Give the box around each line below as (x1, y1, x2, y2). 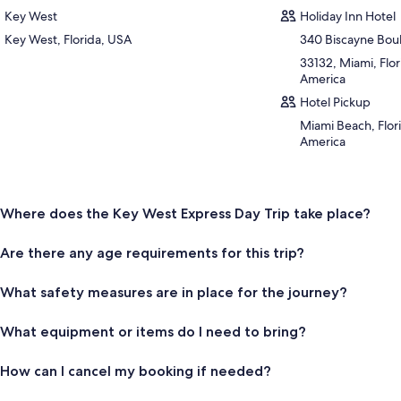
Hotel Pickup (300, 93, 371, 110)
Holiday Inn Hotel (300, 7, 397, 24)
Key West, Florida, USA (4, 30, 132, 47)
